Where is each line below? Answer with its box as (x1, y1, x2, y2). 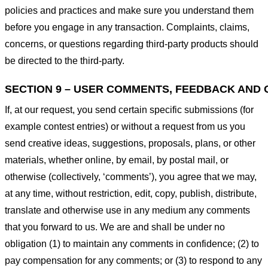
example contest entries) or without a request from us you (5, 121, 245, 132)
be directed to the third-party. (5, 56, 124, 66)
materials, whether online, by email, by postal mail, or (5, 154, 229, 165)
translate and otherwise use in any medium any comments (5, 205, 250, 215)
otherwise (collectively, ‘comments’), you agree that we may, (5, 171, 257, 182)
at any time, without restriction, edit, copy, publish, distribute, (5, 188, 257, 199)
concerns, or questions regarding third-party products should (5, 39, 258, 50)
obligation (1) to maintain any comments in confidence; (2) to (5, 238, 259, 249)
